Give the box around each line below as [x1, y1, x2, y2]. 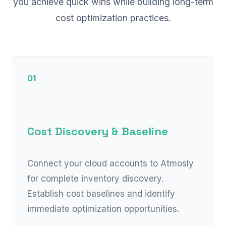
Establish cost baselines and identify [27, 189, 175, 199]
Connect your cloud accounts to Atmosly [27, 158, 194, 168]
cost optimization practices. [55, 13, 171, 23]
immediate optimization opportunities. [27, 204, 179, 214]
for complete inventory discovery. [27, 174, 163, 184]
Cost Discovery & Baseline [27, 124, 168, 138]
